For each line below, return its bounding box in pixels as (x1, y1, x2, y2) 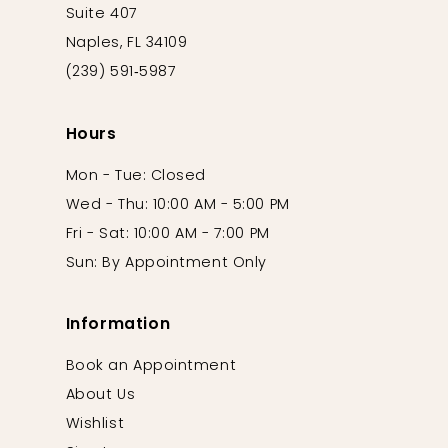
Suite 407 (65, 7, 138, 23)
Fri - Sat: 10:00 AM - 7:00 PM (65, 226, 270, 242)
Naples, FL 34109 (65, 36, 188, 52)
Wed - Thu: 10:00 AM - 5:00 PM (65, 197, 290, 213)
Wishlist (65, 417, 125, 433)
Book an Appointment (65, 359, 237, 375)
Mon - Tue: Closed (65, 168, 207, 184)
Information (65, 317, 171, 334)
